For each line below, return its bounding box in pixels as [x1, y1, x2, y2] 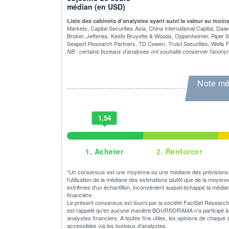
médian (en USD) [67, 1, 125, 12]
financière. [67, 190, 93, 199]
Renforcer [163, 146, 202, 156]
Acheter [92, 146, 124, 156]
